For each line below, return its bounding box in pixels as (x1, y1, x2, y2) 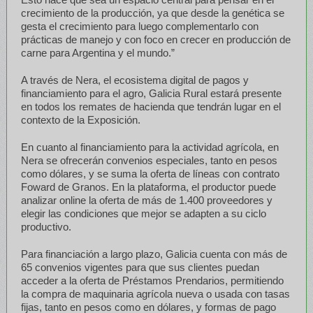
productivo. (20, 220, 71, 233)
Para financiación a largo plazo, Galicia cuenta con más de (20, 247, 287, 260)
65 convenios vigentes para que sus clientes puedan (20, 261, 259, 273)
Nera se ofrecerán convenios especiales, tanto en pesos (20, 154, 277, 166)
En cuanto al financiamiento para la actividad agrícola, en (20, 140, 279, 153)
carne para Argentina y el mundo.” (20, 46, 175, 59)
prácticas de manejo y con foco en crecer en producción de (20, 33, 291, 45)
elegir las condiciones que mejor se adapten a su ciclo (20, 207, 266, 219)
